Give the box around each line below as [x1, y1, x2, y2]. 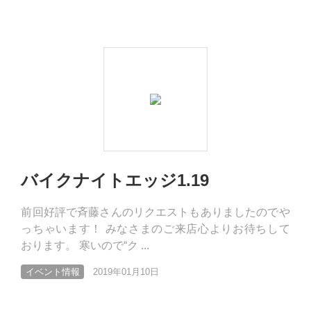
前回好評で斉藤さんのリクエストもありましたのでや [21, 206, 290, 218]
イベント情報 [25, 267, 80, 277]
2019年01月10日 [93, 267, 160, 277]
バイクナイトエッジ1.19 [21, 171, 210, 190]
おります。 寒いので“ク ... [21, 239, 150, 251]
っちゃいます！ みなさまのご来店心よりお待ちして [21, 223, 290, 235]
